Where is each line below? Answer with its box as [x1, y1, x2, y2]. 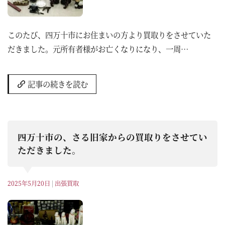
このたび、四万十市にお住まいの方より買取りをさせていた [8, 29, 211, 40]
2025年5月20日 [8, 179, 50, 188]
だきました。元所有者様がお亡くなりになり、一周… [8, 43, 188, 54]
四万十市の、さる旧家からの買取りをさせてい [18, 131, 207, 144]
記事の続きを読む [27, 78, 88, 90]
